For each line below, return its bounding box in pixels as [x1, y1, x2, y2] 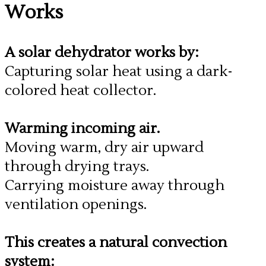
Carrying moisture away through [5, 176, 224, 195]
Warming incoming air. [5, 119, 160, 138]
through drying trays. [5, 157, 149, 176]
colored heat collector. [5, 81, 156, 100]
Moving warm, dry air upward [5, 138, 204, 157]
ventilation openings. [5, 195, 147, 214]
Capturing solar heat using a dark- [5, 62, 233, 81]
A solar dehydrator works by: [5, 43, 199, 62]
